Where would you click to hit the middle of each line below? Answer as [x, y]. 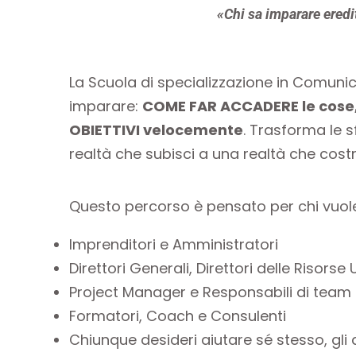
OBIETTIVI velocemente [156, 130]
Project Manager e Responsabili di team [210, 292]
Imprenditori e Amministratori [174, 244]
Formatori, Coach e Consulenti [178, 315]
